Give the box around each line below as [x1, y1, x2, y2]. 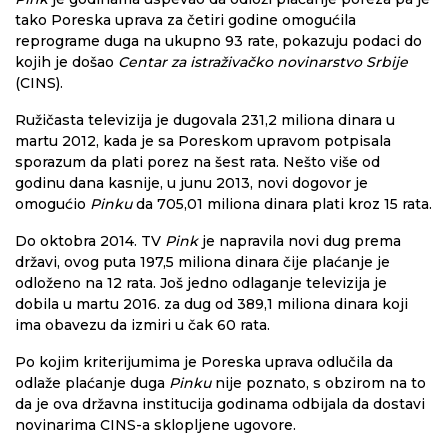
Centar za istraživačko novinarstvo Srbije [118, 53, 408, 71]
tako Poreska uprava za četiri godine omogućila [15, 11, 356, 29]
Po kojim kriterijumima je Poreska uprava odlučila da [15, 353, 393, 371]
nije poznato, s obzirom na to [211, 374, 426, 392]
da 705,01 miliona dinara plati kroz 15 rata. [132, 195, 432, 213]
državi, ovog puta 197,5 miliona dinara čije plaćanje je [15, 253, 390, 271]
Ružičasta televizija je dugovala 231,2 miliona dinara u [15, 111, 395, 129]
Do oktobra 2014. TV [15, 232, 165, 250]
